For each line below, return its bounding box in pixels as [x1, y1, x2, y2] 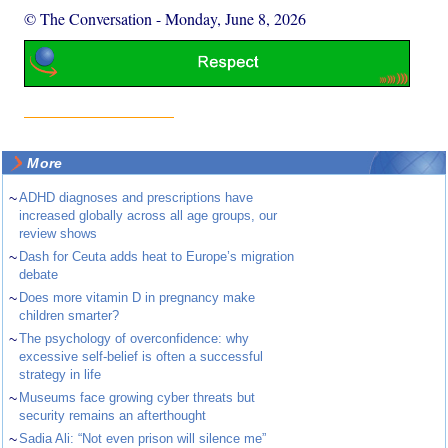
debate [19, 267, 59, 283]
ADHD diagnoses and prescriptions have [19, 190, 254, 206]
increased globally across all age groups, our [19, 208, 278, 224]
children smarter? [19, 308, 120, 324]
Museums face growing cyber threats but [19, 390, 256, 406]
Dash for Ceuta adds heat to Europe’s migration [19, 249, 295, 265]
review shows [19, 226, 98, 242]
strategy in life [19, 367, 102, 383]
